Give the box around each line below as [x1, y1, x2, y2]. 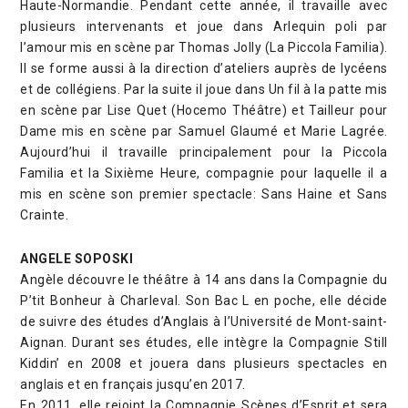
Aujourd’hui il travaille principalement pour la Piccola [20, 144, 388, 159]
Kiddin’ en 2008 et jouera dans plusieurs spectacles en [20, 355, 388, 371]
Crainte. [20, 207, 69, 222]
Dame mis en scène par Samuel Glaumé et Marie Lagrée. [20, 123, 388, 138]
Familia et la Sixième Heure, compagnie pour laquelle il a [20, 165, 388, 180]
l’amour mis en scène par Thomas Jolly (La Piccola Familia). [20, 39, 388, 55]
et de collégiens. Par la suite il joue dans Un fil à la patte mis [20, 81, 388, 97]
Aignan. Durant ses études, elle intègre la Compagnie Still [20, 334, 388, 350]
